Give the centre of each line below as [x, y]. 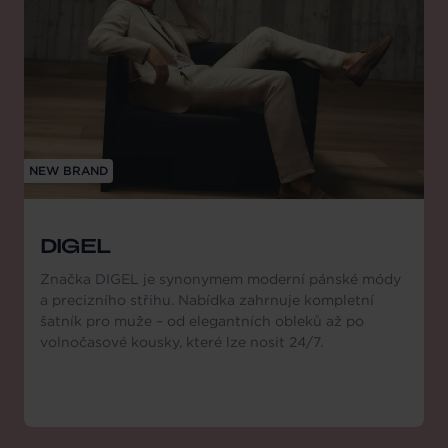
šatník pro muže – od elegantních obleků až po [202, 321]
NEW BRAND [68, 171]
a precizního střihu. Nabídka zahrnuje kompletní [207, 300]
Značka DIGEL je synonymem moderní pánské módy [220, 279]
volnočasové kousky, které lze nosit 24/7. [181, 342]
